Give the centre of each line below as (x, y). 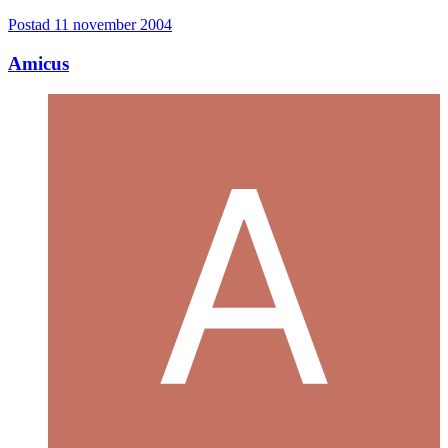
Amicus (38, 64)
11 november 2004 (113, 25)
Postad (31, 25)
